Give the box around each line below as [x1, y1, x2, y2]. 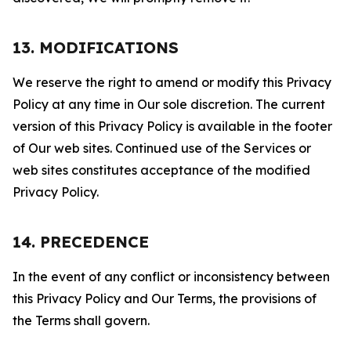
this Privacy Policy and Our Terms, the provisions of [13, 291, 317, 306]
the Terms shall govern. [13, 313, 150, 328]
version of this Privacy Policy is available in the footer [13, 118, 332, 134]
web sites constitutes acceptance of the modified [13, 162, 310, 178]
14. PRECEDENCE [13, 232, 149, 251]
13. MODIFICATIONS [13, 38, 179, 57]
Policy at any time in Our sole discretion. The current [13, 96, 325, 112]
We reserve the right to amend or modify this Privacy [13, 74, 331, 90]
